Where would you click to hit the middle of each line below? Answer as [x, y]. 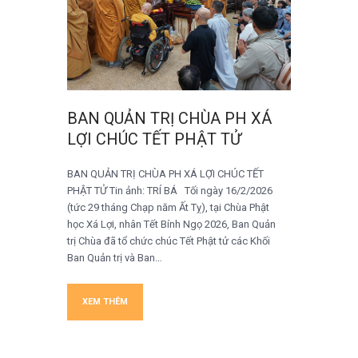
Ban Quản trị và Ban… [115, 257]
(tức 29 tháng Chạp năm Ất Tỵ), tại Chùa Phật [168, 207]
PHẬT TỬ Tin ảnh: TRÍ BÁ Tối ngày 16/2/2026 [170, 190]
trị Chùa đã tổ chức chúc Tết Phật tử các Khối [169, 241]
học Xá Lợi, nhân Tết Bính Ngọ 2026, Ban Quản [171, 224]
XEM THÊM [105, 301]
